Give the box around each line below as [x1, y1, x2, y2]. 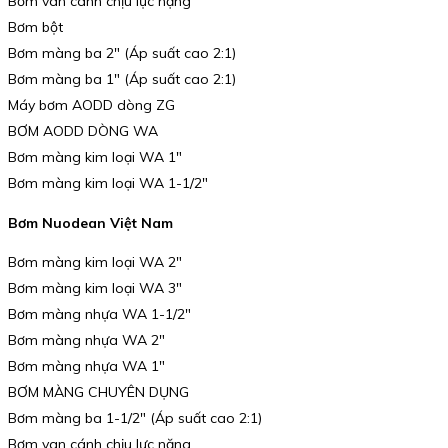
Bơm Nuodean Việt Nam [8, 213, 173, 232]
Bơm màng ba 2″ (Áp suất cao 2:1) [8, 43, 236, 62]
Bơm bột [8, 17, 63, 36]
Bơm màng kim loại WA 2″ [8, 253, 182, 272]
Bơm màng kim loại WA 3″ [8, 279, 182, 298]
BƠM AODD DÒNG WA [8, 121, 158, 140]
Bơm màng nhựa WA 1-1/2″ [8, 305, 191, 324]
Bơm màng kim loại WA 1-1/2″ [8, 173, 208, 192]
